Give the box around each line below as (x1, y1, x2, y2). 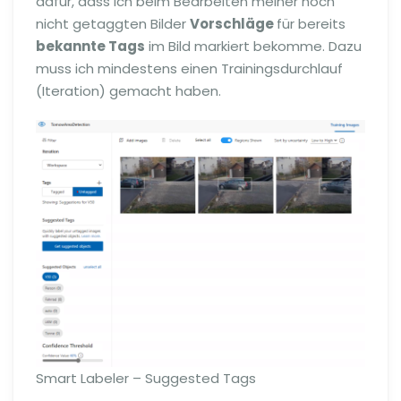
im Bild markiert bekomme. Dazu (145, 37, 362, 56)
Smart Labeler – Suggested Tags (36, 369, 256, 388)
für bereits (277, 14, 346, 34)
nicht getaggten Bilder (36, 14, 190, 34)
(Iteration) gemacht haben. (36, 81, 221, 101)
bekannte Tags (36, 37, 145, 56)
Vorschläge (190, 14, 277, 34)
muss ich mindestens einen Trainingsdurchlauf (36, 59, 343, 79)
